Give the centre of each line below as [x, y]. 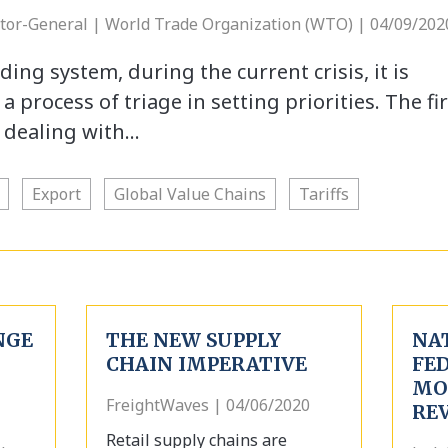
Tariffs [324, 194]
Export [56, 194]
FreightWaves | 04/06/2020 [207, 405]
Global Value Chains [190, 194]
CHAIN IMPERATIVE [206, 364]
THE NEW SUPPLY [193, 340]
